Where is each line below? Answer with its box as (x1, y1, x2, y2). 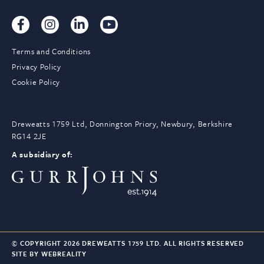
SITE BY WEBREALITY (12, 249, 87, 259)
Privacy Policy (12, 61, 61, 73)
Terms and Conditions (12, 45, 91, 58)
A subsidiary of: (12, 148, 74, 161)
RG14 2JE (12, 130, 47, 143)
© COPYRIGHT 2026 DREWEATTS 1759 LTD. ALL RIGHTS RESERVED (12, 238, 245, 249)
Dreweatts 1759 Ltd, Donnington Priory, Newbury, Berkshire (12, 118, 233, 130)
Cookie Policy (12, 76, 61, 88)
